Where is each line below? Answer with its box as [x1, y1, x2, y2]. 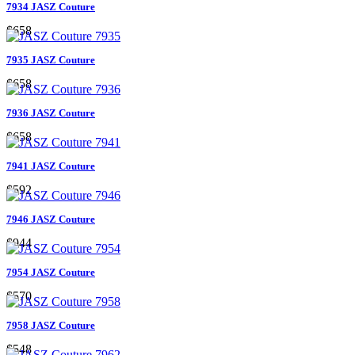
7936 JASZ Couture [6, 106, 95, 119]
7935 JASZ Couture [6, 53, 95, 66]
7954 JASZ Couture [6, 265, 95, 278]
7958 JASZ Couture [6, 319, 95, 331]
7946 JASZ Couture [6, 212, 95, 225]
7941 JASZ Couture [6, 159, 95, 172]
